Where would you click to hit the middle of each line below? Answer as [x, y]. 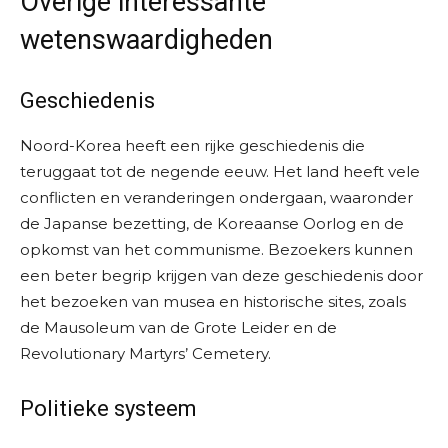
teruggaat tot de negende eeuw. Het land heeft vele [220, 172]
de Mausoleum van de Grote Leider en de [178, 328]
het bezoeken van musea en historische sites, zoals [213, 302]
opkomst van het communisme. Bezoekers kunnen [216, 250]
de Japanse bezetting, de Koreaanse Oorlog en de [212, 224]
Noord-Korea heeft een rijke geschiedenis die [192, 146]
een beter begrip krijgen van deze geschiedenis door [221, 276]
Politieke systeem [108, 409]
